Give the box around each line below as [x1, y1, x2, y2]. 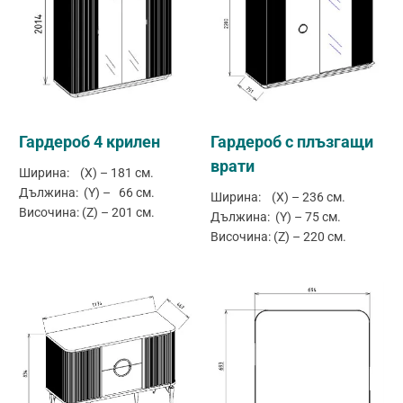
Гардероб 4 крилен [19, 132, 161, 152]
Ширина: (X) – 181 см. [19, 166, 155, 181]
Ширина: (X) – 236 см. [210, 190, 345, 205]
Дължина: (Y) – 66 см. [19, 185, 156, 201]
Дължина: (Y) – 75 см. [210, 210, 341, 225]
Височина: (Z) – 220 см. [210, 229, 346, 245]
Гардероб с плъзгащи [210, 132, 373, 152]
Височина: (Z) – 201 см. [19, 205, 156, 220]
